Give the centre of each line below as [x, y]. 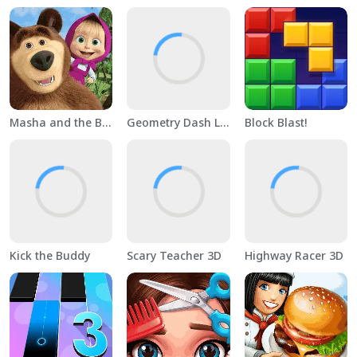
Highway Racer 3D [294, 255]
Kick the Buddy [50, 255]
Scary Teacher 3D [175, 255]
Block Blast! [275, 123]
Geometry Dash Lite [225, 123]
